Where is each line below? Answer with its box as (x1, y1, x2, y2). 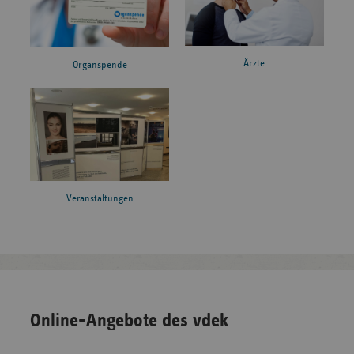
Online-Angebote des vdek (30, 311, 229, 331)
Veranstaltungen (66, 194, 134, 205)
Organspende (72, 60, 127, 71)
